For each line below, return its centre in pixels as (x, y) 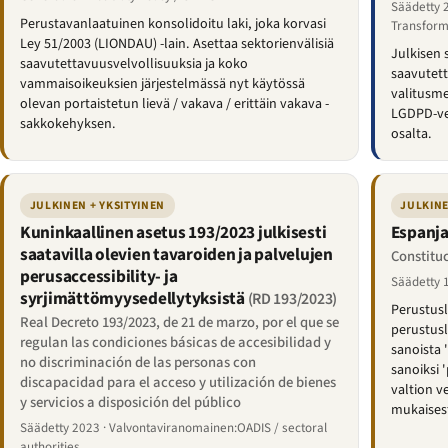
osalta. (411, 134)
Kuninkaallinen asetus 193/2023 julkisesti (173, 233)
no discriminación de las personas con (138, 362)
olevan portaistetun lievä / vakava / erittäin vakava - (174, 104)
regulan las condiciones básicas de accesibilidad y (175, 342)
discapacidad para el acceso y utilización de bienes (178, 382)
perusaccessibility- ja (99, 277)
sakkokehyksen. (68, 124)
